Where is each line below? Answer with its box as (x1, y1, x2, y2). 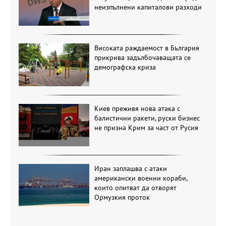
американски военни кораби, (94, 173, 187, 183)
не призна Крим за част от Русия (94, 123, 198, 132)
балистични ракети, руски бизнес (94, 113, 200, 123)
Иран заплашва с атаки (94, 163, 167, 173)
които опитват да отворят (94, 183, 177, 192)
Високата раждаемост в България (94, 43, 199, 53)
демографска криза (94, 63, 156, 72)
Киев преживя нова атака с (94, 103, 180, 113)
